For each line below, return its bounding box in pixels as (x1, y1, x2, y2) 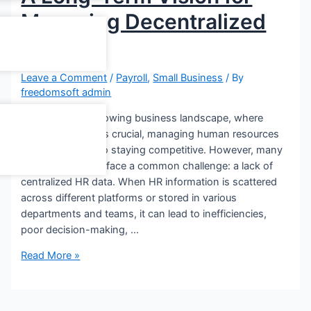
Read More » (21, 249, 81, 262)
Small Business (153, 72, 224, 85)
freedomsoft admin (21, 86, 112, 99)
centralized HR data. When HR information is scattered (21, 175, 278, 188)
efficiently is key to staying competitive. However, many (21, 143, 283, 156)
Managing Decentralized (21, 9, 267, 35)
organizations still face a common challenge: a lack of (21, 159, 274, 172)
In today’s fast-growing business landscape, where (21, 111, 264, 124)
